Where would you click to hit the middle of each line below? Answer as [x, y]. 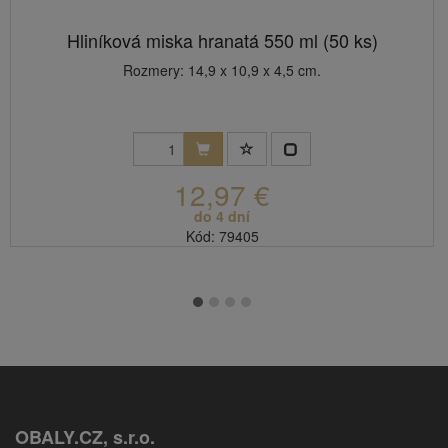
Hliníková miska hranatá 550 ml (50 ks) [222, 40]
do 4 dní [222, 216]
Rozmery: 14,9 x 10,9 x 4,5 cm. [222, 70]
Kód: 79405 [222, 236]
